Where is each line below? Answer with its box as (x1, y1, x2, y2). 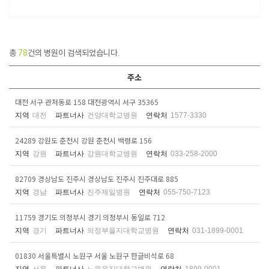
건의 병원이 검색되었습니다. (28, 47, 119, 59)
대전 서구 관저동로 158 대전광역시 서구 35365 (15, 97, 159, 107)
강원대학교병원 (87, 150, 138, 159)
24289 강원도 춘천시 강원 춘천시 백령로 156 (15, 135, 152, 146)
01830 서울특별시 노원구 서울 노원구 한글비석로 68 (15, 250, 174, 261)
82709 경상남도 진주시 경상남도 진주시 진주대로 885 (15, 174, 178, 184)
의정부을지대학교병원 (87, 226, 159, 235)
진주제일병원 (87, 188, 130, 197)
